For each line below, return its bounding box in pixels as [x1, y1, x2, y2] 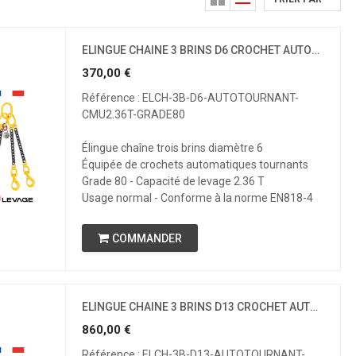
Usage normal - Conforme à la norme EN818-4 [81, 192, 313, 204]
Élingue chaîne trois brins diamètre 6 [81, 141, 263, 154]
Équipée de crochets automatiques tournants [81, 158, 308, 171]
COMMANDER [111, 232, 182, 245]
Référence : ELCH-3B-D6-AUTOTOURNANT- [81, 91, 299, 104]
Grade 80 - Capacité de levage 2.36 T [81, 175, 265, 188]
